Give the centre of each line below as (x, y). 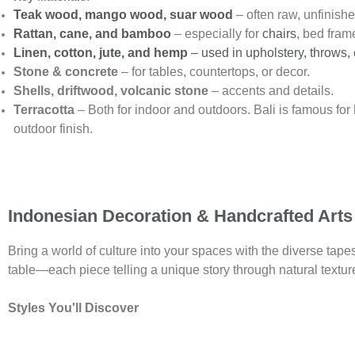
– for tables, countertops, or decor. (214, 72)
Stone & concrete (66, 72)
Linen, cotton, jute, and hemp (101, 53)
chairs (279, 34)
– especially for (217, 34)
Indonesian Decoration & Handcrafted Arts (180, 216)
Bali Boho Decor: (59, 345)
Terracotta (44, 110)
